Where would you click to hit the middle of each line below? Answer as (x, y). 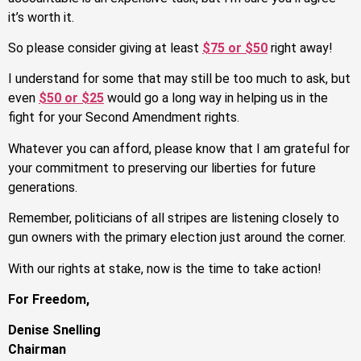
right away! (302, 48)
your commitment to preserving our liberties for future (162, 168)
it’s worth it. (41, 17)
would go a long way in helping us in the (216, 98)
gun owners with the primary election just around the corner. (177, 238)
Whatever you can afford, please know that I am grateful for (179, 148)
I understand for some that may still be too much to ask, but (179, 79)
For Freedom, (49, 300)
